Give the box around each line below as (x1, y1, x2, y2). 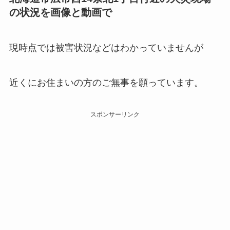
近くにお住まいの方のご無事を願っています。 (9, 78, 203, 88)
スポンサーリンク (90, 110, 140, 118)
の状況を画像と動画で (9, 6, 112, 18)
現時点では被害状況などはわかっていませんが (9, 43, 203, 53)
